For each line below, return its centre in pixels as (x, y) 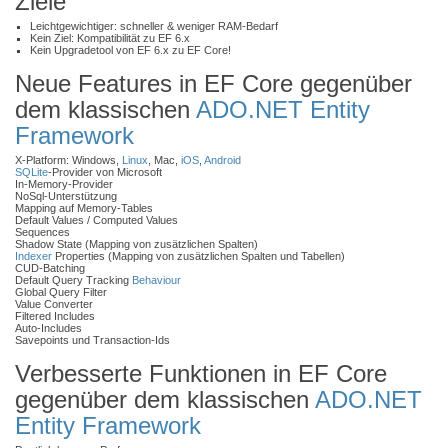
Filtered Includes (55, 316)
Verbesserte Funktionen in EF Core (201, 373)
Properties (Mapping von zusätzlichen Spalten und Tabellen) (198, 256)
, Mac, (164, 160)
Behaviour (156, 280)
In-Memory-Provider (64, 184)
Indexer (33, 256)
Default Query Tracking (73, 280)
